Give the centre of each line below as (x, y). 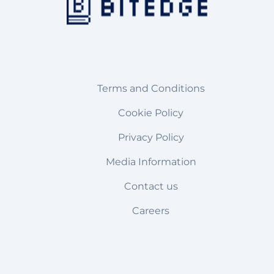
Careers (151, 210)
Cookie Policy (151, 113)
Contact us (151, 186)
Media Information (151, 161)
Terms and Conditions (151, 88)
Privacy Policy (151, 137)
